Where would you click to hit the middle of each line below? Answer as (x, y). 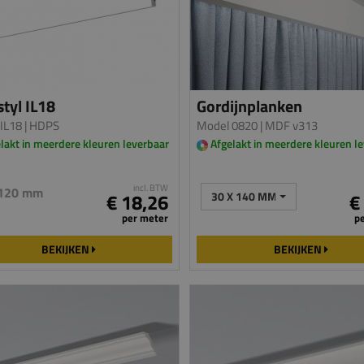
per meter (145, 218)
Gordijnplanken (250, 106)
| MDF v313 (288, 126)
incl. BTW (151, 188)
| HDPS (40, 126)
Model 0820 (227, 126)
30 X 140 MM (245, 196)
